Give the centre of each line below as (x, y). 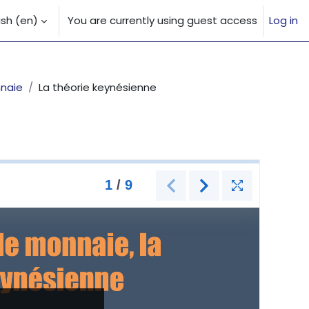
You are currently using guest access (162, 20)
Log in (283, 20)
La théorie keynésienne (98, 87)
